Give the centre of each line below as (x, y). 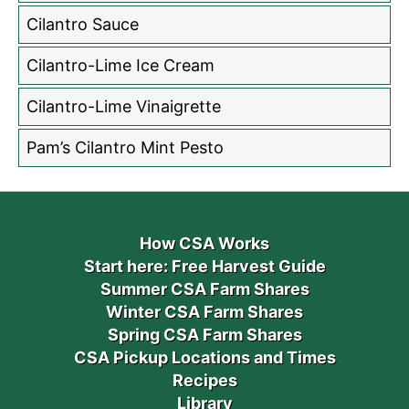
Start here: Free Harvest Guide (204, 266)
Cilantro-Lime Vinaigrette (124, 107)
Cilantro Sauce (83, 25)
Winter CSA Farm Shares (204, 311)
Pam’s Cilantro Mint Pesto (125, 148)
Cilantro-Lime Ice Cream (121, 66)
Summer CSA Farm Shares (204, 288)
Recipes (204, 380)
